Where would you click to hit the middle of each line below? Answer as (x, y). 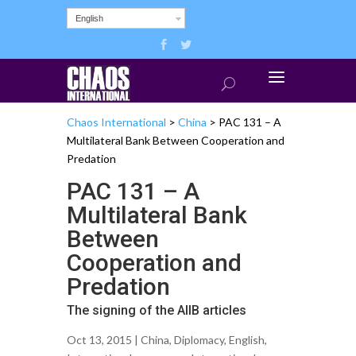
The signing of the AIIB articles (157, 310)
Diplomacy (199, 339)
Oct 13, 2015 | (104, 339)
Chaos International (116, 122)
